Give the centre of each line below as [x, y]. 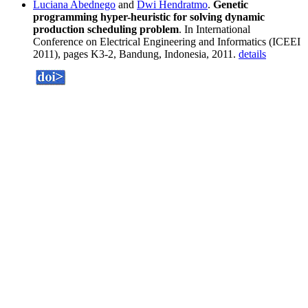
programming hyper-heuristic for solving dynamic [149, 17]
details [252, 54]
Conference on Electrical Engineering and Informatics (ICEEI [167, 42]
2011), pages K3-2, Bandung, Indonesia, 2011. [136, 54]
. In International [214, 30]
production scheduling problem [106, 30]
